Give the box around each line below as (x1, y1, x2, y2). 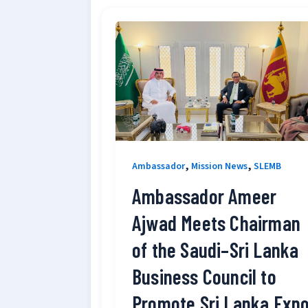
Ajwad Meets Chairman (132, 210, 300, 235)
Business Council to (132, 263, 276, 289)
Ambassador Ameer (132, 183, 277, 208)
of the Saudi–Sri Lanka (132, 236, 299, 262)
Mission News (191, 159, 247, 173)
